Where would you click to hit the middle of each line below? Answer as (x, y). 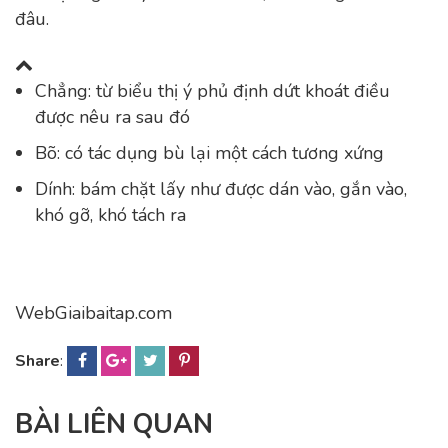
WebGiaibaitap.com (93, 313)
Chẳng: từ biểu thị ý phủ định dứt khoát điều (212, 91)
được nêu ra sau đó (112, 117)
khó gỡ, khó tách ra (110, 215)
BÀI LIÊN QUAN (114, 424)
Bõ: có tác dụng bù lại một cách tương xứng (209, 153)
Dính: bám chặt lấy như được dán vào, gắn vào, (221, 189)
